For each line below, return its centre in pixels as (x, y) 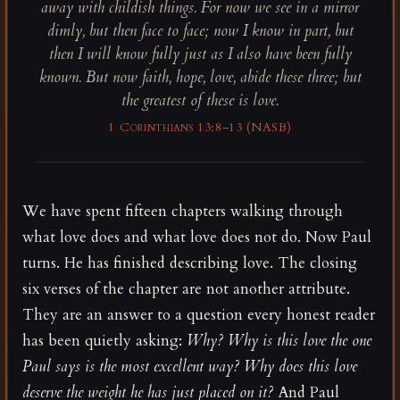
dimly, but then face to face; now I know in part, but (200, 31)
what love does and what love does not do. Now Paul (197, 237)
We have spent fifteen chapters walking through (183, 211)
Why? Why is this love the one (279, 340)
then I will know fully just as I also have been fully (200, 54)
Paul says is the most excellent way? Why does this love (190, 366)
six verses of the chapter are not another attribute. (186, 288)
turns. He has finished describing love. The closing (190, 262)
